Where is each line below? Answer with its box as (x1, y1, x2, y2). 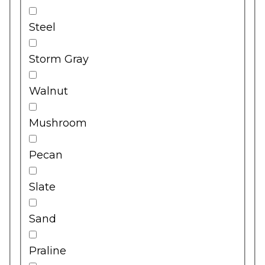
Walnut (29, 84, 68, 98)
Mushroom (29, 116, 87, 130)
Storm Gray (29, 52, 89, 66)
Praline (29, 244, 66, 257)
